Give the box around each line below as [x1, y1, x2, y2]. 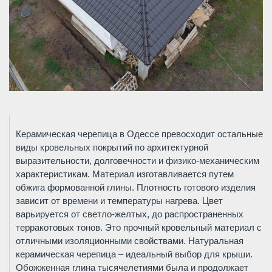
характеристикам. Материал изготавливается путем [16, 169, 234, 179]
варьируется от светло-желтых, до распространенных [16, 209, 243, 219]
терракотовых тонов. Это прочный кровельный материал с [16, 223, 262, 233]
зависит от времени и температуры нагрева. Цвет [16, 196, 223, 206]
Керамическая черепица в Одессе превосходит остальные [16, 129, 263, 139]
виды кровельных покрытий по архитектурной [16, 143, 208, 152]
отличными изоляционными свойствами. [16, 236, 188, 246]
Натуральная [188, 236, 243, 246]
